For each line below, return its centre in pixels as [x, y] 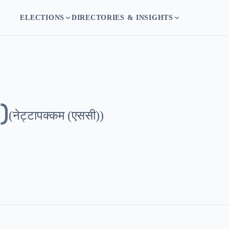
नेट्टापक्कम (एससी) [56, 116]
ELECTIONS [42, 17]
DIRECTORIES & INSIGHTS [122, 17]
